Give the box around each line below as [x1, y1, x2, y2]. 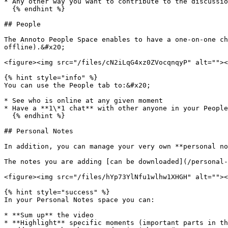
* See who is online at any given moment [4, 97, 163, 104]
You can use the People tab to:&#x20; [4, 81, 151, 89]
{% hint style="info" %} [4, 74, 98, 81]
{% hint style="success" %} [4, 188, 110, 196]
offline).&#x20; [4, 43, 65, 51]
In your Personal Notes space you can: [4, 196, 155, 204]
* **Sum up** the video [4, 211, 94, 219]
